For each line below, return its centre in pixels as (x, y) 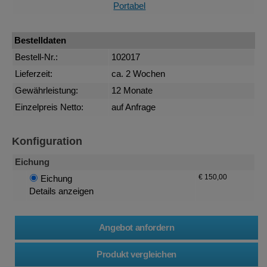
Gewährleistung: (47, 91)
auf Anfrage (134, 108)
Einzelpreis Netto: (49, 108)
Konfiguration (47, 141)
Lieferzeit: (34, 74)
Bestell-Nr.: (37, 58)
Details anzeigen (62, 191)
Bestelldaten (41, 40)
